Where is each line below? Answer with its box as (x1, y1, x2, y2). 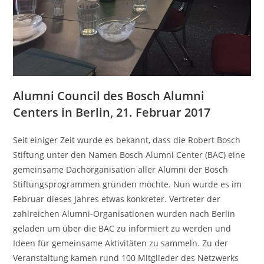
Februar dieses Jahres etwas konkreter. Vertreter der (13, 193, 221, 204)
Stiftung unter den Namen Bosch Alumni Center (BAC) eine (13, 148, 246, 160)
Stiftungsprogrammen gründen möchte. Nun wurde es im (13, 178, 242, 190)
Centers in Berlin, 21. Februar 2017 (13, 104, 211, 120)
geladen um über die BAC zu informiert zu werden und (13, 222, 232, 234)
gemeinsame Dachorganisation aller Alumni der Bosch (13, 163, 229, 175)
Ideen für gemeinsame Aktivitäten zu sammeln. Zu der (13, 237, 229, 249)
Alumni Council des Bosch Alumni (13, 87, 205, 104)
